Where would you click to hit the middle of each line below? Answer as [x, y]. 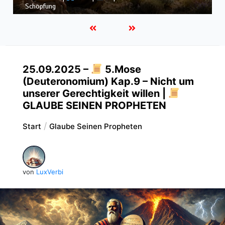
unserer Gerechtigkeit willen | [95, 93]
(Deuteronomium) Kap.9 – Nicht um [108, 81]
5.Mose [122, 69]
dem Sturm [66, 6]
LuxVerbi [49, 172]
